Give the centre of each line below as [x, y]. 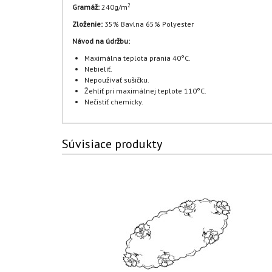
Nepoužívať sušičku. [117, 80]
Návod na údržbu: [101, 41]
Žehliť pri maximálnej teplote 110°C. [145, 91]
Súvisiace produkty [112, 144]
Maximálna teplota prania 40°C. [138, 58]
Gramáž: [86, 7]
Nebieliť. [98, 69]
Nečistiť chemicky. [114, 102]
